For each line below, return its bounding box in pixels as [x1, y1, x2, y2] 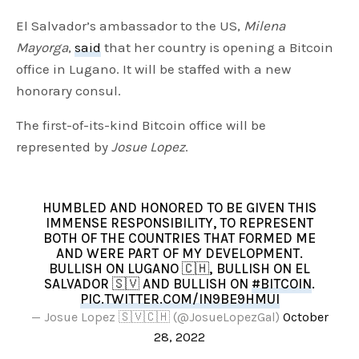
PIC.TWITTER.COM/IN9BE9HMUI [79, 291, 280, 308]
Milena [244, 18, 286, 34]
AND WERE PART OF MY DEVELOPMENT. [56, 245, 303, 262]
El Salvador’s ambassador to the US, [16, 18, 244, 34]
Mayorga [16, 39, 68, 56]
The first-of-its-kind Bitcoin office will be [16, 117, 267, 134]
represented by [16, 139, 112, 155]
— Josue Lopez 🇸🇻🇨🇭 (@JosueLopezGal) [30, 309, 283, 325]
